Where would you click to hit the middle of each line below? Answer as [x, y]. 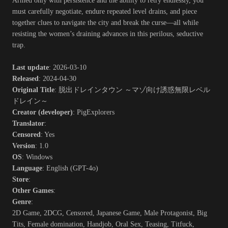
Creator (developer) [42, 112]
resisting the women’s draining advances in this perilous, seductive [108, 34]
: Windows [37, 157]
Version [24, 146]
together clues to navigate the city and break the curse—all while [105, 23]
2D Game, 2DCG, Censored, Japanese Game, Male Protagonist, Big [110, 213]
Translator [28, 124]
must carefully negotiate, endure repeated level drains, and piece [105, 12]
